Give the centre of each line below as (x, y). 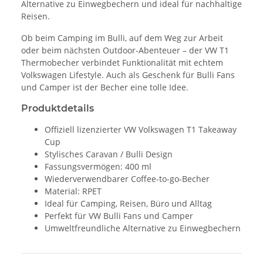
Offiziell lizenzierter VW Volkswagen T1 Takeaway (141, 130)
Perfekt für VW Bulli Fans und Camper (119, 216)
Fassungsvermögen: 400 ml (98, 167)
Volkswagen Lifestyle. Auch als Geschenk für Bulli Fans (128, 75)
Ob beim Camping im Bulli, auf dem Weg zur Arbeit (122, 38)
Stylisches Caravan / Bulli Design (109, 154)
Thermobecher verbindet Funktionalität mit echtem (122, 63)
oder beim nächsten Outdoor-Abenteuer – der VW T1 (125, 50)
